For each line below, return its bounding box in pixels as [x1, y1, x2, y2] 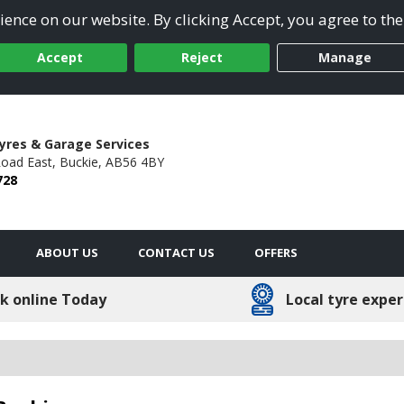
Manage [317, 49, 372, 67]
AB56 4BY [105, 152, 164, 170]
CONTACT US [138, 243, 215, 261]
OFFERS [254, 243, 298, 261]
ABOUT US [36, 243, 98, 261]
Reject [181, 49, 223, 67]
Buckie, [59, 152, 102, 170]
